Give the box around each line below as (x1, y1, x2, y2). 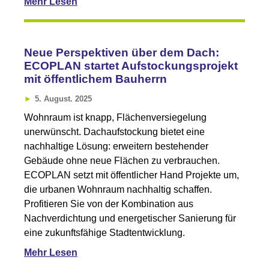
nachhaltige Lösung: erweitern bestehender (24, 141, 208, 152)
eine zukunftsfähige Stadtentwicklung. (24, 228, 185, 238)
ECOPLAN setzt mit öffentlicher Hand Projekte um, (24, 170, 239, 181)
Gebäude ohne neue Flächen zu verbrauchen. (24, 156, 220, 166)
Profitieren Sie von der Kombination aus (24, 199, 193, 210)
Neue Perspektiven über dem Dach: (24, 46, 219, 59)
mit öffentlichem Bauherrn (24, 72, 167, 85)
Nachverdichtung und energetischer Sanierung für (24, 213, 236, 224)
